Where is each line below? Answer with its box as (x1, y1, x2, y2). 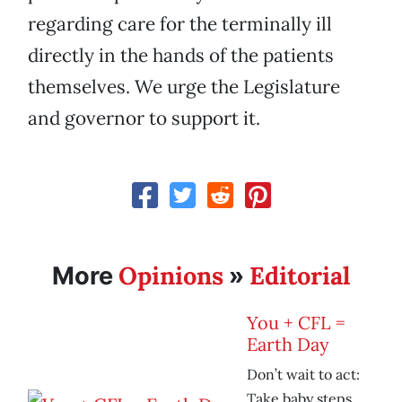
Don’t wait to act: (247, 365, 360, 384)
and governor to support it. (28, 106, 260, 131)
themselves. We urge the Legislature (28, 74, 340, 100)
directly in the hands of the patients (28, 43, 334, 68)
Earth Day (247, 333, 329, 356)
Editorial (249, 260, 350, 292)
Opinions (118, 260, 223, 292)
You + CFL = (247, 311, 345, 335)
